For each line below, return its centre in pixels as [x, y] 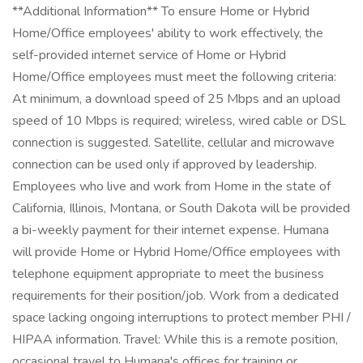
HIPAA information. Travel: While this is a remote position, [175, 340]
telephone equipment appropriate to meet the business [168, 274]
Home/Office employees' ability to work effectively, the [168, 33]
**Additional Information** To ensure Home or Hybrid [161, 11]
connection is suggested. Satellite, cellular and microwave [173, 143]
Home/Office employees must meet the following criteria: [174, 77]
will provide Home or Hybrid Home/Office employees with [176, 252]
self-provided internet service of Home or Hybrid [149, 55]
